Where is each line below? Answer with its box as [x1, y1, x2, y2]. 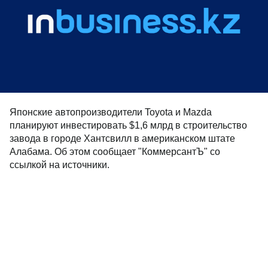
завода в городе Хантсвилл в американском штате [10, 133, 235, 144]
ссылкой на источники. [10, 160, 109, 170]
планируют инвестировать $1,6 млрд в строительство [10, 120, 247, 130]
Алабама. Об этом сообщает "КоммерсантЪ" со [10, 147, 220, 157]
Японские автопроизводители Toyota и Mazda [10, 107, 212, 117]
